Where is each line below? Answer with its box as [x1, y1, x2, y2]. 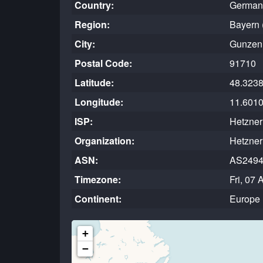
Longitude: [75, 95, 123, 109]
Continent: [75, 192, 122, 205]
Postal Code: [75, 56, 132, 70]
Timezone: [75, 173, 121, 186]
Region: [75, 18, 110, 31]
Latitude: [75, 76, 114, 89]
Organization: [75, 134, 134, 147]
